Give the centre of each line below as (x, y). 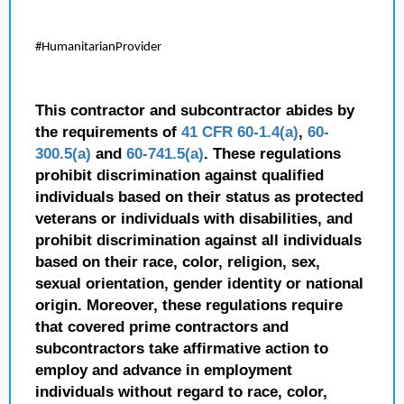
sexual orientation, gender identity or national (199, 284)
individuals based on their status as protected (199, 197)
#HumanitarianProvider (98, 47)
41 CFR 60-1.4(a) (240, 132)
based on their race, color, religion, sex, (178, 262)
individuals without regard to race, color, (181, 392)
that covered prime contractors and (162, 327)
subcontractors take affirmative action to (182, 349)
